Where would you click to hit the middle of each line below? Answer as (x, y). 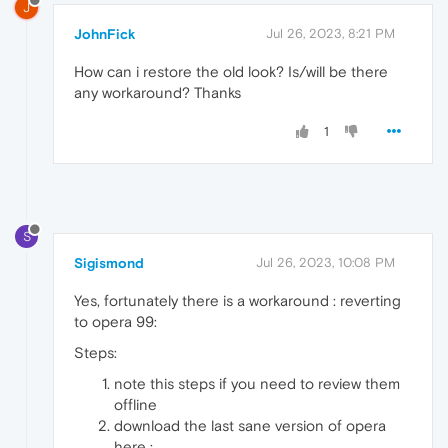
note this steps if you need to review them (257, 383)
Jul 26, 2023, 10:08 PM (325, 262)
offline (135, 404)
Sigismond (109, 262)
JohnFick (105, 33)
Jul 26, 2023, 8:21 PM (330, 33)
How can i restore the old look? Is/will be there (231, 71)
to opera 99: (115, 321)
